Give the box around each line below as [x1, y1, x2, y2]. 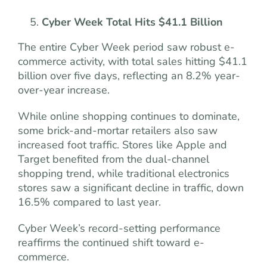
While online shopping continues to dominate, [18, 108, 240, 123]
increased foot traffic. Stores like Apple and [18, 137, 227, 152]
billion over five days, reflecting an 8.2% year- [18, 68, 240, 83]
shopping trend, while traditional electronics [18, 166, 229, 181]
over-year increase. [18, 82, 110, 97]
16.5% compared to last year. [18, 194, 161, 209]
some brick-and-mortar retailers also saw [18, 123, 218, 138]
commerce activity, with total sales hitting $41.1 [18, 54, 247, 69]
